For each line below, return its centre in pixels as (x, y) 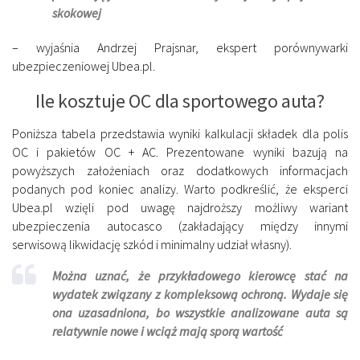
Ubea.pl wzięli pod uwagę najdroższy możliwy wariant (180, 207)
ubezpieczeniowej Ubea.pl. (84, 65)
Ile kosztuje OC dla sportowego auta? (180, 100)
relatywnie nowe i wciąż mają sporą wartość (168, 331)
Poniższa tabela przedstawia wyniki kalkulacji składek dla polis (180, 133)
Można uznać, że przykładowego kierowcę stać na (200, 275)
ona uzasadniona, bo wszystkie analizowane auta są (200, 312)
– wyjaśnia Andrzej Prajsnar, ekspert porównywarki (180, 47)
